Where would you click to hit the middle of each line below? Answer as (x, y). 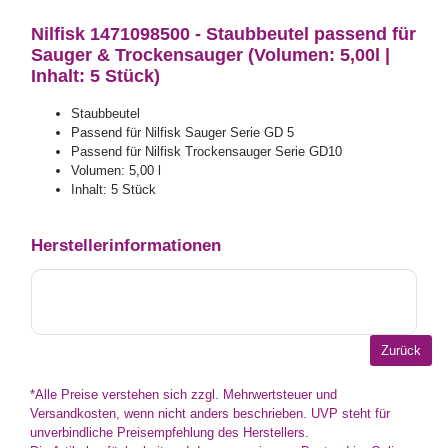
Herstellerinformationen (126, 246)
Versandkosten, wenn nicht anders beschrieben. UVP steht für (210, 414)
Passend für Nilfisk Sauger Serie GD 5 (183, 132)
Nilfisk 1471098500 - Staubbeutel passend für (224, 34)
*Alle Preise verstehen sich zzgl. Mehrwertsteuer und (183, 395)
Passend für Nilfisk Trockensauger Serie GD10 (207, 151)
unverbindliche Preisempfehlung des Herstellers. (169, 433)
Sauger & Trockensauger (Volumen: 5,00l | (211, 55)
